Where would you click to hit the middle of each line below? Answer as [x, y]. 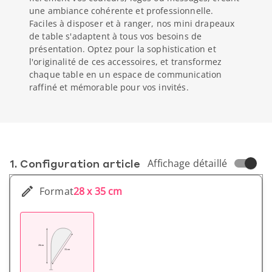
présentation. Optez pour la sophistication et [123, 49]
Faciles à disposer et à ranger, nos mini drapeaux [132, 23]
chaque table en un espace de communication [126, 74]
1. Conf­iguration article [75, 163]
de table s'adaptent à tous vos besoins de [116, 36]
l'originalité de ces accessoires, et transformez [126, 62]
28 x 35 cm [98, 191]
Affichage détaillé [187, 163]
